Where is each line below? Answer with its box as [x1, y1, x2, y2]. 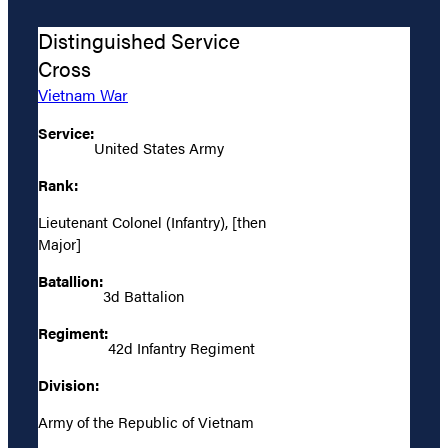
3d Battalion [103, 284, 184, 306]
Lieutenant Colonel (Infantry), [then [38, 210, 266, 232]
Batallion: [38, 269, 103, 291]
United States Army [94, 136, 224, 158]
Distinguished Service [38, 25, 240, 55]
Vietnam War [38, 82, 128, 106]
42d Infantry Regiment [108, 336, 255, 358]
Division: [38, 373, 99, 395]
